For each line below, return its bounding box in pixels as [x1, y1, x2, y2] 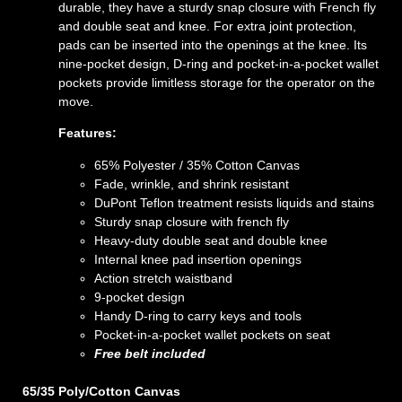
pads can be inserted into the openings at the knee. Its [58, 37, 367, 52]
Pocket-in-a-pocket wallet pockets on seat [94, 327, 330, 342]
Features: [58, 126, 117, 141]
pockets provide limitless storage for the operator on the [58, 74, 375, 90]
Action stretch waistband [94, 270, 232, 285]
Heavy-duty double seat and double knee [94, 232, 328, 248]
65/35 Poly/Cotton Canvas [22, 383, 180, 398]
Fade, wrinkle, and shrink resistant [94, 176, 289, 191]
